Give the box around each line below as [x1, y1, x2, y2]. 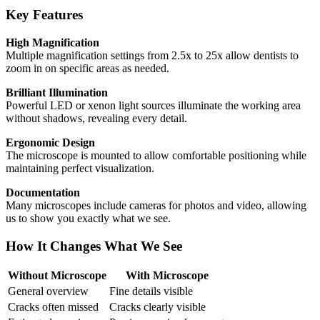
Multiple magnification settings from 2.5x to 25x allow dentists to [6, 49, 299, 61]
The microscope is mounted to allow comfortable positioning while [6, 149, 306, 161]
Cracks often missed [8, 301, 99, 314]
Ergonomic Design [6, 136, 95, 149]
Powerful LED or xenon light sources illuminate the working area [6, 99, 301, 111]
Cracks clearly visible [109, 301, 206, 314]
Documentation [6, 186, 80, 199]
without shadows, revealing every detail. [6, 111, 187, 124]
